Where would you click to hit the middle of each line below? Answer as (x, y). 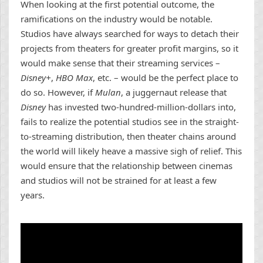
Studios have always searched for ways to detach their (130, 33)
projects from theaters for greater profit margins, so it (129, 48)
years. (33, 195)
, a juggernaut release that (174, 92)
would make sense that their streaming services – (120, 63)
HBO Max (74, 77)
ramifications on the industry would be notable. (117, 18)
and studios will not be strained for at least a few (119, 180)
